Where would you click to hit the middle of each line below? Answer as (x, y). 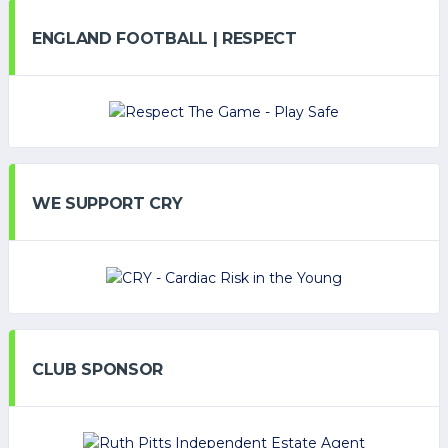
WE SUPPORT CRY (107, 204)
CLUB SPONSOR (98, 369)
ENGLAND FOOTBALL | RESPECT (164, 38)
